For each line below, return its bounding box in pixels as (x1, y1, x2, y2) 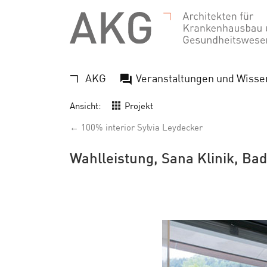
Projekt (125, 99, 153, 111)
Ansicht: (70, 99, 101, 111)
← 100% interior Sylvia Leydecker (70, 120, 203, 133)
